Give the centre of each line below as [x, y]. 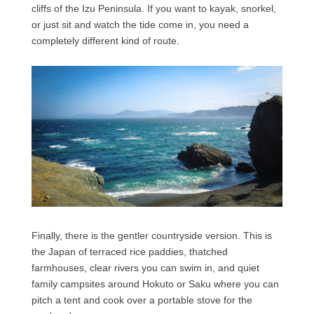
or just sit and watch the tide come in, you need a [140, 24]
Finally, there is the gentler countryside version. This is [151, 236]
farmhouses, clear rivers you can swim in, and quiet [145, 268]
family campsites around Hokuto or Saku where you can [155, 284]
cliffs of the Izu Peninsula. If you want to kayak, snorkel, [153, 8]
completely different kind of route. [105, 40]
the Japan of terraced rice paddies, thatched [129, 252]
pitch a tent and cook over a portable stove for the [142, 300]
